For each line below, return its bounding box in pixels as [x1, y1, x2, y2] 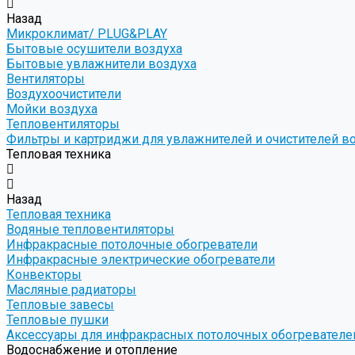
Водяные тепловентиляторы [6, 222, 174, 238]
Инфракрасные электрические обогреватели [6, 252, 275, 268]
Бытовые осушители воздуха [6, 41, 182, 57]
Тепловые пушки [6, 312, 109, 328]
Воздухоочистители [6, 86, 121, 102]
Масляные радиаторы [6, 282, 136, 298]
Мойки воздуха [6, 101, 97, 117]
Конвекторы [6, 267, 82, 283]
